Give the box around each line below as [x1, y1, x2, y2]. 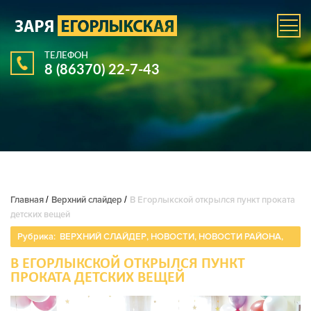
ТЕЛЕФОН [44, 49, 88, 60]
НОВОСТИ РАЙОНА [199, 231, 281, 242]
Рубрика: [17, 231, 58, 242]
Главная [10, 194, 44, 205]
